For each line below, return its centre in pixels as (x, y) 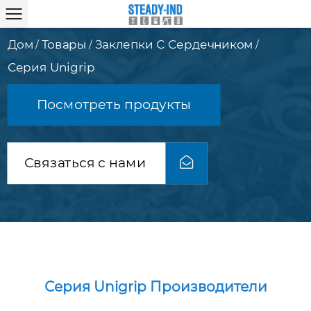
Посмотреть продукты (114, 104)
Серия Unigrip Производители (155, 287)
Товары (64, 44)
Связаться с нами (86, 163)
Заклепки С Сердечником (174, 44)
